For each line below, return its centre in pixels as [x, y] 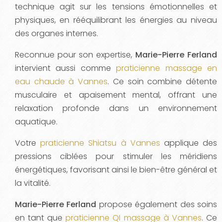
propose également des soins [157, 204]
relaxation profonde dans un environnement [116, 108]
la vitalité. [33, 183]
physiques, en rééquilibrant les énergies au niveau [116, 20]
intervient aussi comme [66, 68]
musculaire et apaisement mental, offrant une [116, 95]
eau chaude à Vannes [61, 81]
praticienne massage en [166, 68]
